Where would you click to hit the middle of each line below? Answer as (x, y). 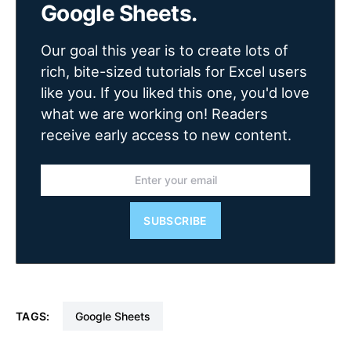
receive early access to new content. (166, 134)
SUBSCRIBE (175, 220)
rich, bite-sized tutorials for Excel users (174, 71)
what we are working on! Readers (154, 113)
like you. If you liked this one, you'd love (175, 92)
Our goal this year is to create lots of (165, 50)
